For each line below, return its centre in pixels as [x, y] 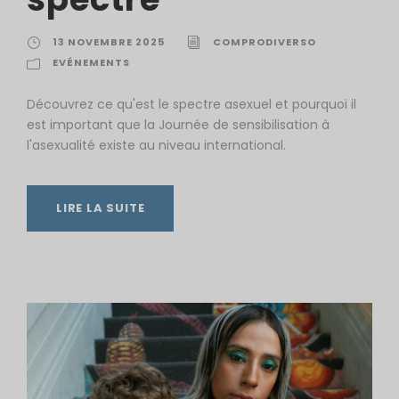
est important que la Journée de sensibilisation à [178, 125]
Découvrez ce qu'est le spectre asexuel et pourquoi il [191, 105]
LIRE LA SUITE [101, 208]
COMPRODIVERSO [265, 42]
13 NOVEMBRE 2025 [109, 42]
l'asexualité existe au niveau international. [156, 146]
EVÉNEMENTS [91, 63]
